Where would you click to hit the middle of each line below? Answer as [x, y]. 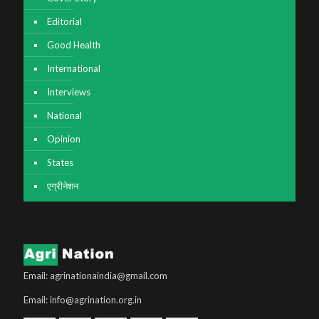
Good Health [74, 45]
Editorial [64, 21]
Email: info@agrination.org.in [83, 299]
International [74, 68]
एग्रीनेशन [63, 185]
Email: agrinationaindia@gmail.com [95, 275]
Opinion [64, 138]
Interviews [69, 91]
